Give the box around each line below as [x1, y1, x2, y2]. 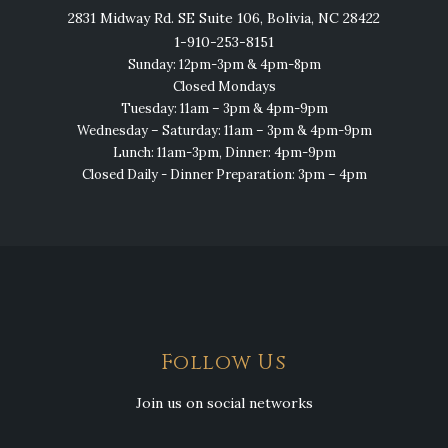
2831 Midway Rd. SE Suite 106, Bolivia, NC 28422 [68, 9, 380, 28]
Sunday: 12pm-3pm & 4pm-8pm [127, 56, 321, 74]
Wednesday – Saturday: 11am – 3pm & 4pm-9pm [76, 122, 372, 140]
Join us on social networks [135, 394, 313, 413]
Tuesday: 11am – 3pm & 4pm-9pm [120, 100, 328, 118]
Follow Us [161, 349, 287, 378]
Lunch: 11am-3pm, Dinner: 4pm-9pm [112, 144, 336, 162]
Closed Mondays [172, 78, 276, 96]
